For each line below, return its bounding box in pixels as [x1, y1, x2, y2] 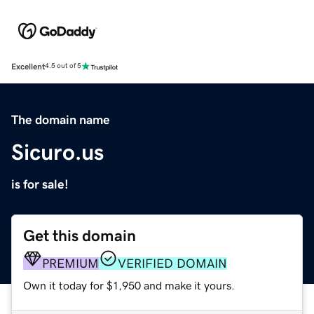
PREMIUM [42, 257, 99, 270]
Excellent [11, 62, 45, 71]
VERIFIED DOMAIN [118, 257, 227, 270]
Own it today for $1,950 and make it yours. [23, 279, 235, 291]
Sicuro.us [11, 140, 104, 163]
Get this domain [23, 227, 136, 244]
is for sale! [11, 177, 69, 191]
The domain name [11, 113, 110, 126]
